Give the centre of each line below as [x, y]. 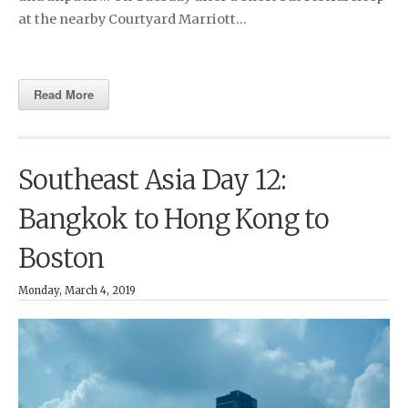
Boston [61, 258]
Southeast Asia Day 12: [153, 180]
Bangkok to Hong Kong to [174, 219]
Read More [64, 94]
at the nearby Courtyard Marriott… [133, 19]
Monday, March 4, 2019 [77, 290]
